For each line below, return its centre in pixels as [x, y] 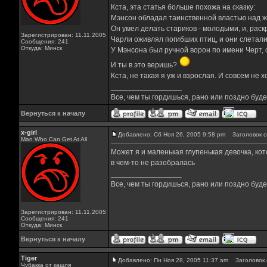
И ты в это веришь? [145, 65]
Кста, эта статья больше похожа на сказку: [183, 7]
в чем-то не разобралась [153, 163]
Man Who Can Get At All [54, 139]
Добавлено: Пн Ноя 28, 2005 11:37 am [173, 260]
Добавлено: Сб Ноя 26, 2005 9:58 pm [171, 134]
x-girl [29, 132]
